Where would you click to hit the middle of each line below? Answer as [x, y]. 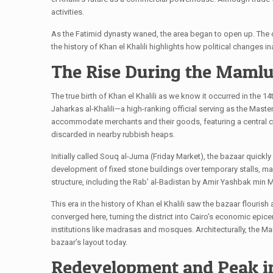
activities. [68, 12]
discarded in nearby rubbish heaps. [113, 134]
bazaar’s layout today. [89, 242]
